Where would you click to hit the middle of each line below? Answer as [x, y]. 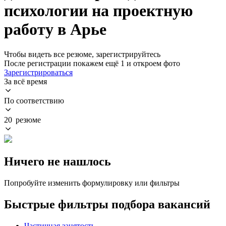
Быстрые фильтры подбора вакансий [107, 204]
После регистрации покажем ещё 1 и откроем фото [92, 63]
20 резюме [22, 120]
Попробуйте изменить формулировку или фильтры [92, 183]
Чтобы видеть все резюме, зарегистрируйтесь [82, 54]
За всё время [25, 81]
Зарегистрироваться [38, 72]
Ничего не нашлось [58, 161]
